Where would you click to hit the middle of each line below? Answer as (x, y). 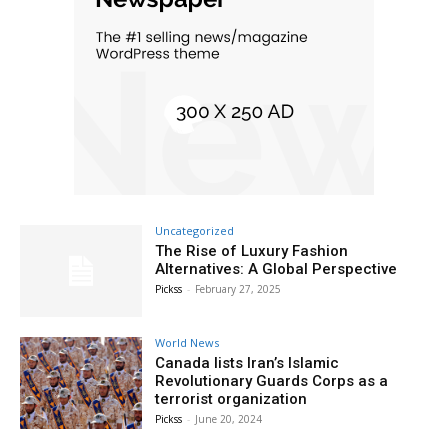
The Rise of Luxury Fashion (252, 251)
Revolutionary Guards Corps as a (272, 380)
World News (187, 342)
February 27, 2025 (238, 289)
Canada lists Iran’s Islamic (247, 362)
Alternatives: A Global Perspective (276, 269)
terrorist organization (231, 398)
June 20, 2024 (229, 418)
